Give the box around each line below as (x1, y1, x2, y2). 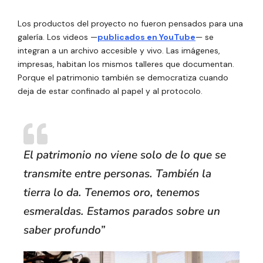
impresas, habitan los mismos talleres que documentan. (18, 58, 234, 69)
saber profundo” (23, 222, 105, 238)
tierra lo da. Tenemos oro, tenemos (23, 184, 200, 200)
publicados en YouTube (97, 31, 195, 42)
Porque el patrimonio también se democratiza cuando (18, 72, 228, 83)
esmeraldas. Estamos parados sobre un (23, 203, 220, 219)
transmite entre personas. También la (23, 166, 211, 181)
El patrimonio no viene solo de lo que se (23, 147, 226, 163)
